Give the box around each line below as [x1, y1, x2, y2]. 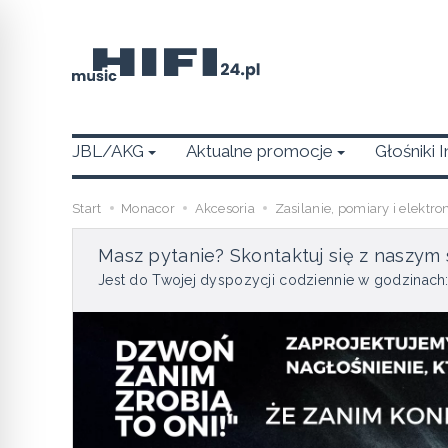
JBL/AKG [72, 141, 144, 161]
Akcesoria [194, 201, 256, 216]
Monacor [120, 201, 175, 216]
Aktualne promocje [186, 141, 333, 161]
